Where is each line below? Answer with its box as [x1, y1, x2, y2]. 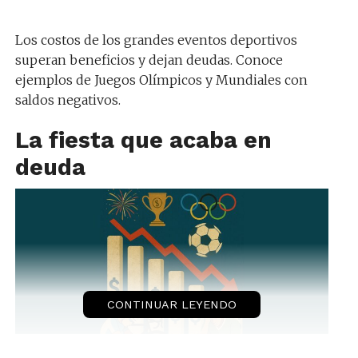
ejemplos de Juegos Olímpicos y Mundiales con [14, 71, 308, 88]
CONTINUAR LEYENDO [106, 297, 237, 311]
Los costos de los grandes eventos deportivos [14, 31, 297, 48]
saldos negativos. [14, 91, 121, 108]
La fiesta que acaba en [14, 125, 272, 153]
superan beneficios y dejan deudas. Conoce [14, 51, 283, 68]
